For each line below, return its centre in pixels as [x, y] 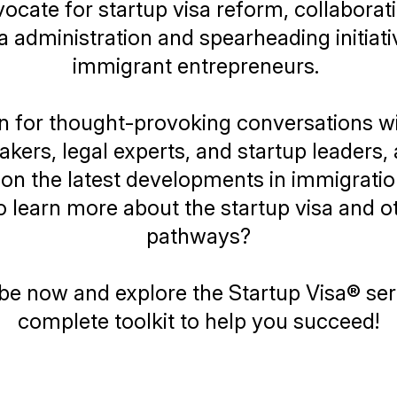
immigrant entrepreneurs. [198, 66]
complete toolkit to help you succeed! [198, 321]
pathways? [198, 236]
